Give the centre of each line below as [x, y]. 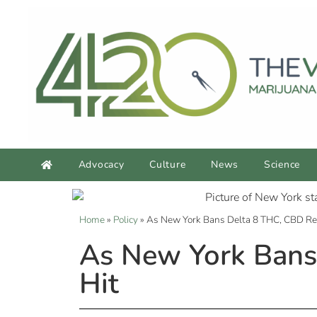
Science [282, 165]
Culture [168, 165]
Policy [126, 220]
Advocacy [101, 165]
